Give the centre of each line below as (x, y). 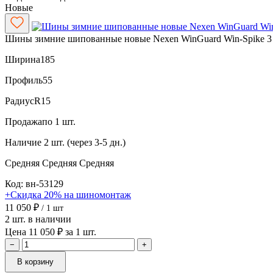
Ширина (23, 59)
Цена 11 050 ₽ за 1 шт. (51, 232)
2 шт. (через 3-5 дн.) (85, 142)
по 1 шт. (59, 121)
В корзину (35, 261)
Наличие (23, 142)
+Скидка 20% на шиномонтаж (68, 194)
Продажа (23, 121)
